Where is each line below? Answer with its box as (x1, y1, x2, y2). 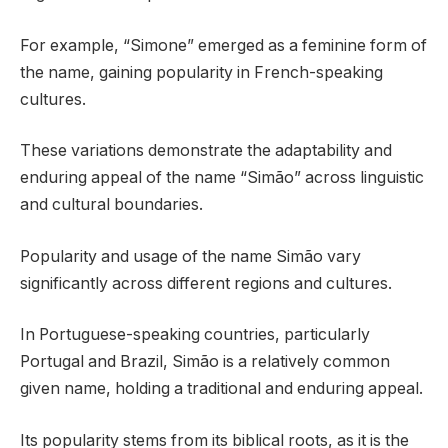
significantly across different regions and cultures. (20, 273, 392, 293)
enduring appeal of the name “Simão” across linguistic (20, 168, 424, 188)
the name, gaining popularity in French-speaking (20, 62, 383, 82)
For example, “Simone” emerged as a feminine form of (20, 35, 427, 55)
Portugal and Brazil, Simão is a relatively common (20, 352, 390, 372)
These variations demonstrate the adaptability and (20, 141, 392, 161)
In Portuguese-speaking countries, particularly (20, 325, 370, 345)
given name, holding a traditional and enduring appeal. (20, 379, 423, 399)
